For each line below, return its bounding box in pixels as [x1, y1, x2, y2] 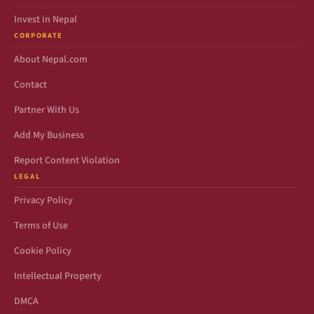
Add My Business [14, 128, 84, 142]
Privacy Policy [14, 193, 73, 207]
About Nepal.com [14, 53, 88, 67]
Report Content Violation [14, 153, 120, 168]
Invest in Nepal [14, 13, 77, 27]
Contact [14, 78, 47, 92]
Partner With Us [14, 103, 79, 117]
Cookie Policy [14, 244, 71, 258]
